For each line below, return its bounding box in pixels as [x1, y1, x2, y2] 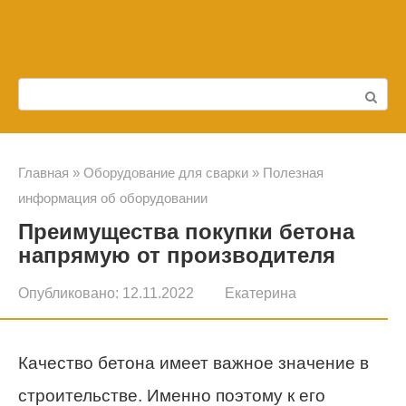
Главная [18, 165, 69, 180]
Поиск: [18, 84, 72, 103]
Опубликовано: [18, 285, 119, 301]
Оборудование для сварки [83, 165, 248, 180]
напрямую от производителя [18, 243, 335, 267]
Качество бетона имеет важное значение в [18, 353, 369, 372]
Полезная [263, 165, 324, 180]
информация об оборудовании [18, 190, 208, 206]
